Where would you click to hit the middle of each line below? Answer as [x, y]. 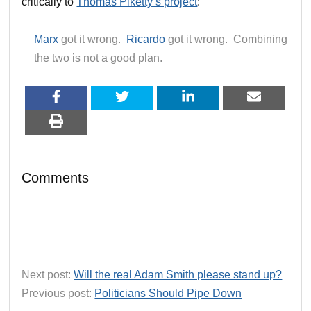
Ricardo [146, 39]
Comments [56, 177]
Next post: [48, 274]
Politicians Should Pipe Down [168, 293]
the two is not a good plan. [99, 58]
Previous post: [58, 293]
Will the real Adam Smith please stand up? [178, 274]
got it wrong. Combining [227, 39]
